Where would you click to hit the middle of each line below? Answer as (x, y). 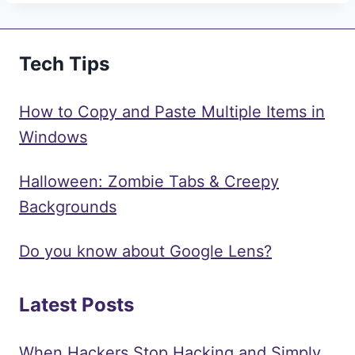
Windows (53, 137)
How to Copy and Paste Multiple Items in (172, 111)
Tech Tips (64, 63)
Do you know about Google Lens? (145, 251)
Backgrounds (68, 206)
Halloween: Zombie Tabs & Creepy (149, 181)
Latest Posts (76, 304)
